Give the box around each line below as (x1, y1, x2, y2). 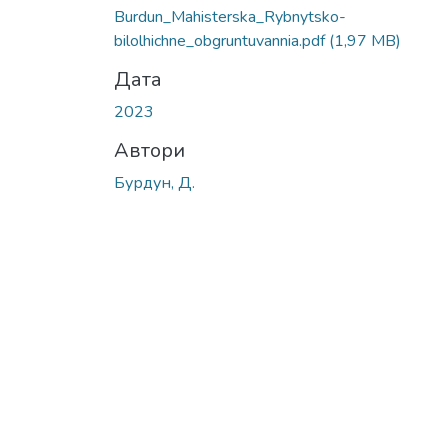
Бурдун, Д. (114, 171, 195, 194)
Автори (114, 136, 185, 164)
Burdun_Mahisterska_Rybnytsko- (114, 5, 346, 28)
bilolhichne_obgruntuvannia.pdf (114, 29, 329, 52)
